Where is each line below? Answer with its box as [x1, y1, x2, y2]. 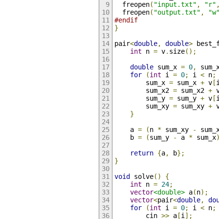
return [130, 149, 153, 157]
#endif [114, 16, 138, 24]
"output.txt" [153, 8, 200, 17]
